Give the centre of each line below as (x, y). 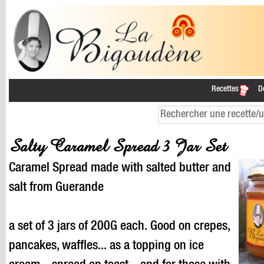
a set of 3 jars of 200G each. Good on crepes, (119, 227)
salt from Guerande (56, 188)
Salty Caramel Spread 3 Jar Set (118, 146)
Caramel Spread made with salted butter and (120, 169)
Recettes (226, 90)
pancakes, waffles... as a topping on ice (106, 246)
